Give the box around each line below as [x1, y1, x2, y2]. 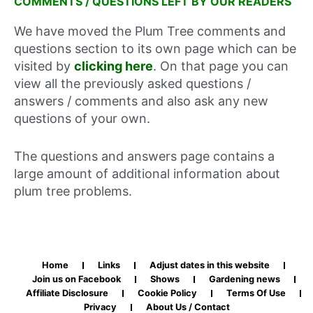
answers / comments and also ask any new [14, 94, 268, 109]
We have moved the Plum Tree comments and [14, 24, 286, 39]
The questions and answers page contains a [14, 149, 275, 164]
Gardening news [208, 274, 280, 284]
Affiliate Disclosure [26, 288, 108, 298]
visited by [14, 59, 74, 74]
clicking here [74, 59, 153, 74]
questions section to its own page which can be [14, 41, 296, 57]
